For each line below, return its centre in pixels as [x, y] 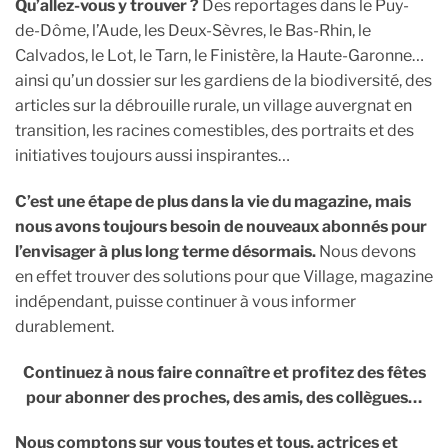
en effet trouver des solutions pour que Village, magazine [224, 276]
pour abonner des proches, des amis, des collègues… [224, 397]
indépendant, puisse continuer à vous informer [185, 301]
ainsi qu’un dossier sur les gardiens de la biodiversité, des [223, 80]
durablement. [64, 326]
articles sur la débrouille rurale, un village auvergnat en [213, 105]
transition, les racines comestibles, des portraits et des [214, 130]
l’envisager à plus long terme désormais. [165, 251]
